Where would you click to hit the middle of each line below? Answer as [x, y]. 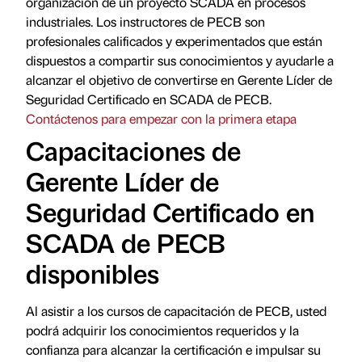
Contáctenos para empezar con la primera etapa [161, 118]
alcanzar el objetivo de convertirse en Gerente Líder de [179, 79]
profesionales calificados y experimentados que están [174, 40]
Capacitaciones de [133, 149]
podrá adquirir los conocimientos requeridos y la [162, 330]
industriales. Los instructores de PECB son [145, 21]
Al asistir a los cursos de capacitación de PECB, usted [176, 310]
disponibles [93, 272]
